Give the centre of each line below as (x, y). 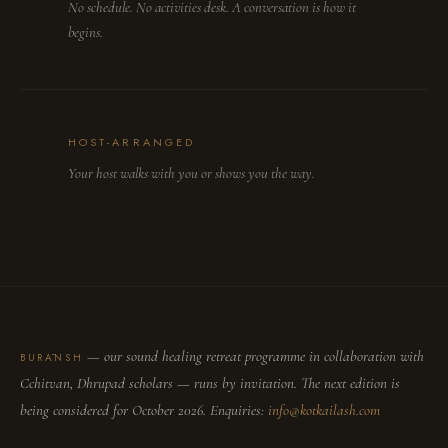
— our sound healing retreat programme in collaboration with (256, 356)
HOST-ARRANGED (132, 142)
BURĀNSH (52, 357)
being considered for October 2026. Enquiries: (142, 410)
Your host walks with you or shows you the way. (191, 173)
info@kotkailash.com (324, 410)
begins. (85, 32)
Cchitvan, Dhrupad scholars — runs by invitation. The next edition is (210, 383)
